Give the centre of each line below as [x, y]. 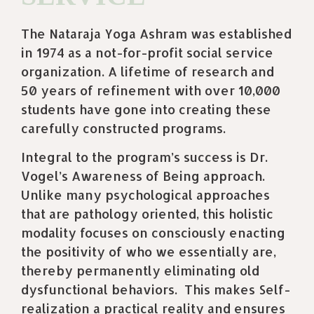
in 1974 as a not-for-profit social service [147, 52]
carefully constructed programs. [123, 128]
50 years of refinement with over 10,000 [151, 90]
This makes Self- [237, 289]
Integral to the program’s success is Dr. [144, 157]
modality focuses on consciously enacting [153, 233]
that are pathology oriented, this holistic [147, 214]
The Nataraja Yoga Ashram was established [156, 33]
